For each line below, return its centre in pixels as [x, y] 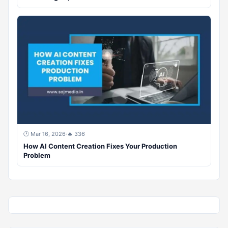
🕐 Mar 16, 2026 [45, 134]
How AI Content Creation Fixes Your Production [100, 146]
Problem [37, 155]
